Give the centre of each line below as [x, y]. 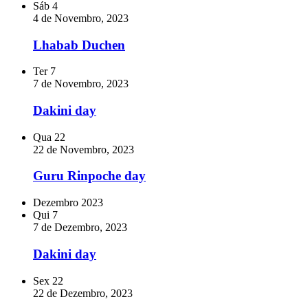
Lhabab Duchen [79, 45]
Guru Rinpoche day [89, 176]
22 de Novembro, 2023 [84, 149]
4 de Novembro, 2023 [81, 18]
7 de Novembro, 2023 [81, 84]
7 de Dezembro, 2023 [80, 228]
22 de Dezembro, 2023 [83, 293]
